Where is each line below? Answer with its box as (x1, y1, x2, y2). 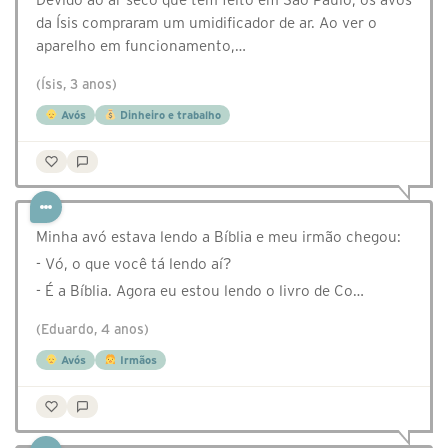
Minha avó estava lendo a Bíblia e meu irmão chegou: (36, 228, 401, 246)
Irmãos (116, 354, 157, 367)
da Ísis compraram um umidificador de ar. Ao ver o (36, 14, 377, 32)
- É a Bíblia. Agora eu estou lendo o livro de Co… (36, 282, 364, 300)
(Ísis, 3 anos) (36, 77, 117, 93)
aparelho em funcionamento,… (36, 37, 246, 55)
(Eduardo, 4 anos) (36, 322, 149, 338)
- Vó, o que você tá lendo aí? (36, 255, 232, 273)
